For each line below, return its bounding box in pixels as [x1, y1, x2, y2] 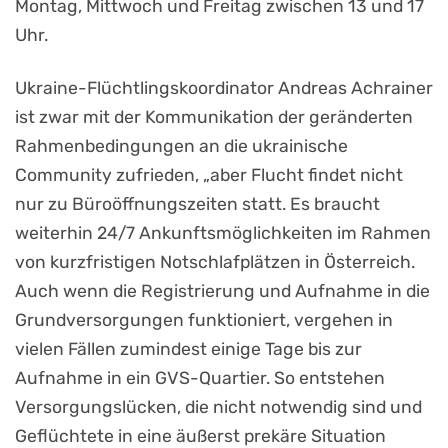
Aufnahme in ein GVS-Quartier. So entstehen [15, 368, 385, 389]
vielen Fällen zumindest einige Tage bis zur [15, 339, 362, 360]
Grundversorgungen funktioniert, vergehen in [15, 310, 393, 331]
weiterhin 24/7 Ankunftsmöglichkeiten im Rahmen [15, 223, 431, 244]
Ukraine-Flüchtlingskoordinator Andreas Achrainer [15, 78, 433, 99]
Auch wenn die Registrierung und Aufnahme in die [15, 281, 430, 302]
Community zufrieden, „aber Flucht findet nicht [15, 165, 403, 186]
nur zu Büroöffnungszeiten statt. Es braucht [15, 194, 380, 215]
